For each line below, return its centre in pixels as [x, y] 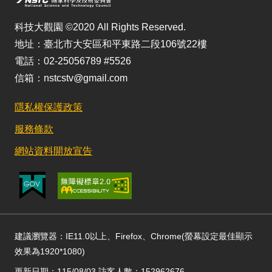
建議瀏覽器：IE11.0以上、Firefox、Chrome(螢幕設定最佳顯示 [134, 236]
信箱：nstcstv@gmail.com [71, 78]
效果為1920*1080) [50, 251]
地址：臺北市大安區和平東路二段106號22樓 [111, 44]
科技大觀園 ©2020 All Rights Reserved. [100, 27]
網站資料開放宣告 [53, 151]
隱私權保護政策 [49, 107]
